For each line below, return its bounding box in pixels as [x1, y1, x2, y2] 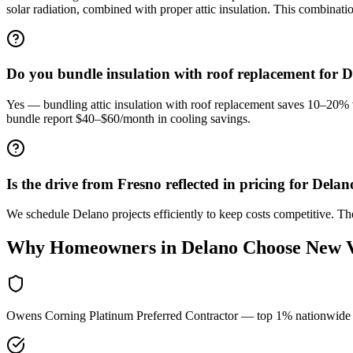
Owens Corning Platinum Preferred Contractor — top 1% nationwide [6, 309, 351, 323]
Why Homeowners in [6, 237, 176, 258]
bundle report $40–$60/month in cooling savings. [6, 111, 251, 125]
